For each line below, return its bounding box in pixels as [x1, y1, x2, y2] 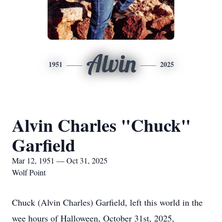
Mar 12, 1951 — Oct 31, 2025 [12, 155, 108, 166]
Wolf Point [12, 167, 46, 177]
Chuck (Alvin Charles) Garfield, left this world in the [12, 196, 203, 208]
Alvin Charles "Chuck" [12, 112, 191, 138]
